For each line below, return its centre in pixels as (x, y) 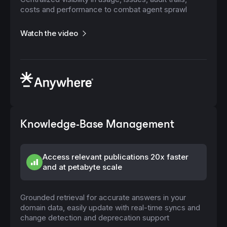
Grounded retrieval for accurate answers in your (103, 197)
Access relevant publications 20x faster (116, 157)
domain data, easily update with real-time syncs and (110, 207)
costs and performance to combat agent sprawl (104, 9)
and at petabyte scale (82, 167)
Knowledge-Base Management (97, 124)
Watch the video (49, 33)
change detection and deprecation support (95, 217)
